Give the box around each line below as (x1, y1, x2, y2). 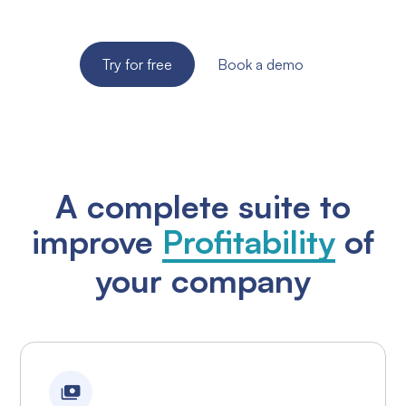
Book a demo (217, 55, 304, 74)
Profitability (162, 221, 335, 263)
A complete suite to (55, 186, 351, 227)
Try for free (102, 55, 172, 74)
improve (32, 221, 162, 263)
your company (95, 260, 311, 302)
